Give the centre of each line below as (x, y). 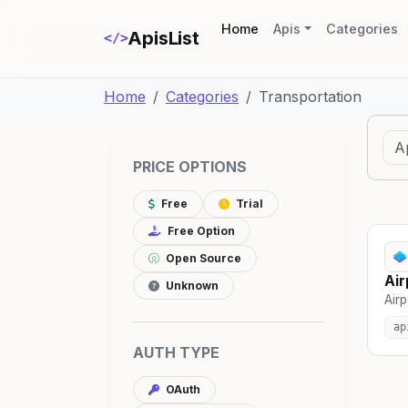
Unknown (191, 285)
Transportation (310, 96)
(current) (286, 28)
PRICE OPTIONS (190, 166)
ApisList (163, 39)
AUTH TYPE (176, 352)
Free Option (200, 230)
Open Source (202, 258)
